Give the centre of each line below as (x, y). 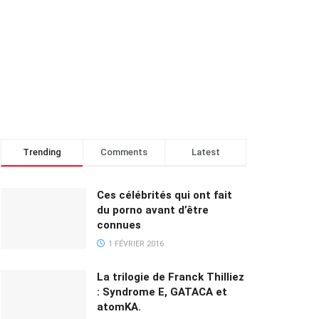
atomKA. (119, 307)
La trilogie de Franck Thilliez (171, 277)
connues (119, 225)
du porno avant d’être (153, 210)
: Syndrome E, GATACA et (162, 292)
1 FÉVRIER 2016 (135, 244)
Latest (205, 152)
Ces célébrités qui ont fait (164, 195)
